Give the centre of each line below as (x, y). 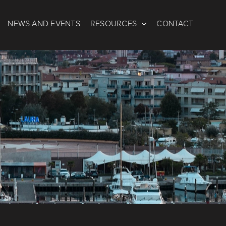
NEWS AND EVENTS (44, 23)
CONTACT (175, 23)
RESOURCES (114, 23)
